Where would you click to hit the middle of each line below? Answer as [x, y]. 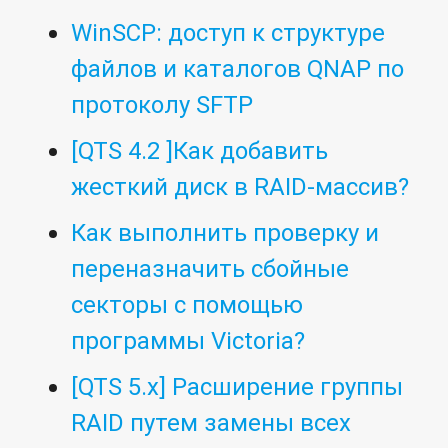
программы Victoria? [188, 341]
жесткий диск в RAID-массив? [240, 187]
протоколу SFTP [162, 105]
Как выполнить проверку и [225, 233]
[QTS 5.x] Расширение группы [237, 387]
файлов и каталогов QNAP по [238, 69]
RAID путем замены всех [211, 423]
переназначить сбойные [210, 269]
